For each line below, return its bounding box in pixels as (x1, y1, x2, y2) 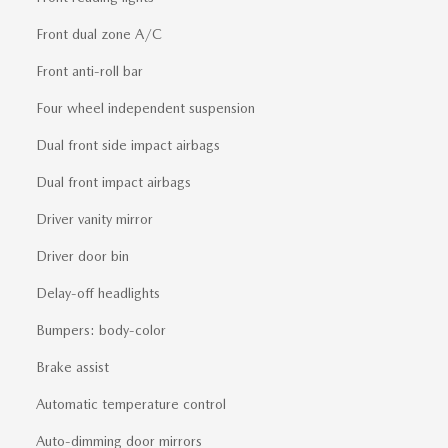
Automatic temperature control (36, 396, 226, 413)
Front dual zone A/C (36, 26, 162, 43)
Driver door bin (36, 248, 129, 265)
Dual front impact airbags (36, 174, 191, 191)
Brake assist (36, 359, 109, 376)
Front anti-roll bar (36, 63, 143, 80)
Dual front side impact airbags (36, 137, 220, 154)
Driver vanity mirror (36, 211, 153, 228)
